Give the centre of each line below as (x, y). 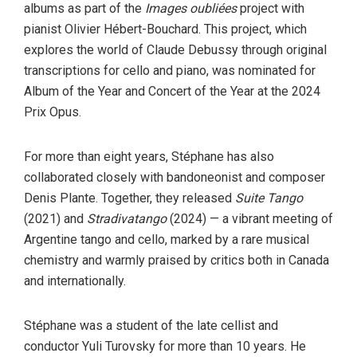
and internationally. (75, 281)
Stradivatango (127, 219)
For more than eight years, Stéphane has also (149, 157)
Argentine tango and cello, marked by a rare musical (167, 239)
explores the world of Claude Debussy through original (175, 50)
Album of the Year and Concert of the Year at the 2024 (172, 91)
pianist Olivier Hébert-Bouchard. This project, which (165, 29)
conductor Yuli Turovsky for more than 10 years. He (165, 346)
